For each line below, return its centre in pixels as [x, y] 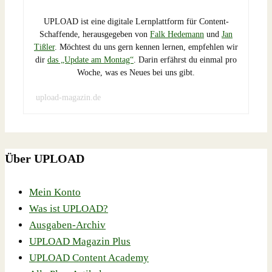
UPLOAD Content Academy [89, 258]
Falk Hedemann [177, 35]
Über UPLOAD [45, 158]
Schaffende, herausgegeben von [95, 35]
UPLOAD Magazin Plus [80, 242]
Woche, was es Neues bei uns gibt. [136, 73]
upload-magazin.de [68, 98]
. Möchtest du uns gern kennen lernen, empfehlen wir [146, 47]
